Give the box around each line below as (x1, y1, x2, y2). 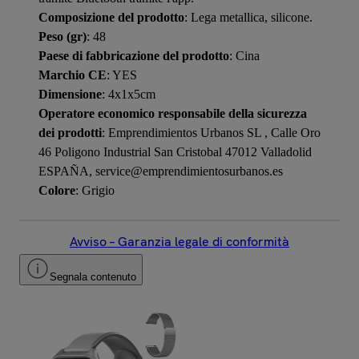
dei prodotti (38, 125, 102, 139)
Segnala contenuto (50, 270, 136, 283)
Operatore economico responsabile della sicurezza (38, 106, 307, 120)
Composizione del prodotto (38, 10, 184, 24)
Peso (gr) (38, 29, 87, 43)
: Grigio (75, 183, 115, 197)
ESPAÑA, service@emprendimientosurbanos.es (38, 163, 283, 178)
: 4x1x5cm (102, 87, 155, 101)
